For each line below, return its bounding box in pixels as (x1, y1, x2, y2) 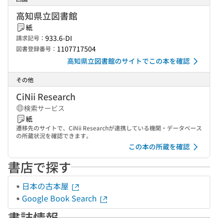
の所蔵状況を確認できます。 (16, 131, 92, 140)
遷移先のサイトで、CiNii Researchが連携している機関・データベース (16, 124, 202, 132)
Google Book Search (22, 192, 99, 204)
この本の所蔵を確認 (128, 142, 190, 151)
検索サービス (24, 103, 65, 113)
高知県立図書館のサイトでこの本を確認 (67, 56, 190, 66)
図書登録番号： (16, 44, 57, 53)
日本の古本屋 (22, 180, 71, 192)
